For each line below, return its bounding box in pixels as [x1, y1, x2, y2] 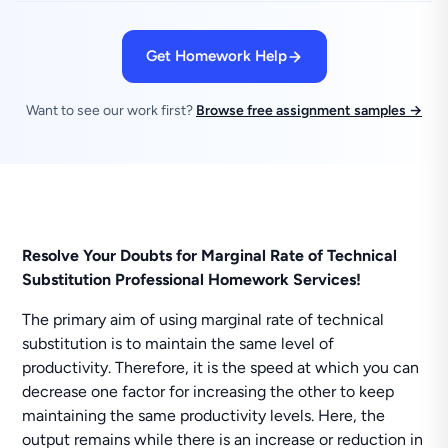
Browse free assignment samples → [196, 102, 422, 119]
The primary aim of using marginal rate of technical [22, 310, 385, 329]
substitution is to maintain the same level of [22, 334, 335, 353]
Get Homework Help [145, 47, 287, 65]
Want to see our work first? [26, 102, 196, 119]
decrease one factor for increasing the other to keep [22, 382, 395, 401]
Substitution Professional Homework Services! [22, 270, 362, 289]
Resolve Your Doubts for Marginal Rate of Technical [22, 246, 398, 265]
